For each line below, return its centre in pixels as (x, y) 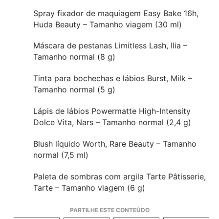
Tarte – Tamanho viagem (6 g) (89, 187)
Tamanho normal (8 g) (74, 57)
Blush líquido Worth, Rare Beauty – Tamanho (115, 144)
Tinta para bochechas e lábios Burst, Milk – (113, 78)
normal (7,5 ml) (61, 155)
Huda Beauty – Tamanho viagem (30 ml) (108, 24)
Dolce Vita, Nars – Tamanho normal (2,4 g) (112, 122)
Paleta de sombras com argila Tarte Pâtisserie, (120, 176)
